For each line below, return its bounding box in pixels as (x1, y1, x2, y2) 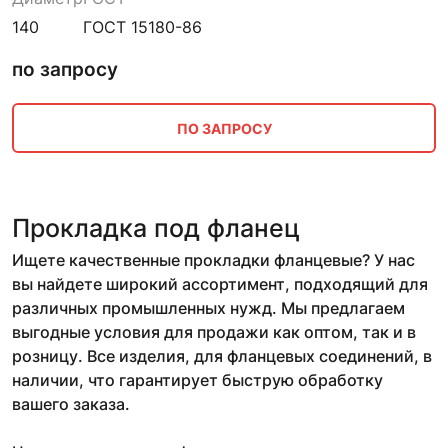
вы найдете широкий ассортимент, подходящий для (12, 274, 428, 295)
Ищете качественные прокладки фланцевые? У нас (12, 250, 415, 271)
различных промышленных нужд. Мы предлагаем (12, 298, 405, 319)
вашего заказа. (12, 394, 130, 415)
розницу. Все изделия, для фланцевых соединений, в (12, 346, 432, 367)
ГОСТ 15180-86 (83, 17, 202, 38)
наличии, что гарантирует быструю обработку (12, 370, 383, 391)
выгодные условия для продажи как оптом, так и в (12, 322, 416, 343)
